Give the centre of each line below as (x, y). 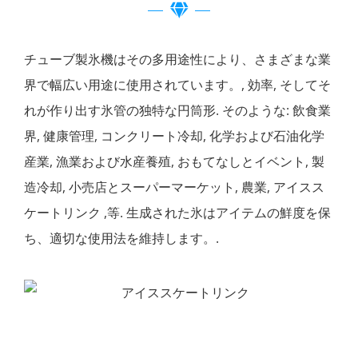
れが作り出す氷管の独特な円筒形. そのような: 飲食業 (177, 111)
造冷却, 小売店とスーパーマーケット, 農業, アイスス (174, 187)
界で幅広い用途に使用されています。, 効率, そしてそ (177, 85)
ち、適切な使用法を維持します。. (121, 239)
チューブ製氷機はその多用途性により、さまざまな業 (177, 60)
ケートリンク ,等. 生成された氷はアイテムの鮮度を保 (177, 213)
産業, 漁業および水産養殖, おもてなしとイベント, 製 (174, 162)
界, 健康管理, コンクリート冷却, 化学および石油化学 (174, 136)
